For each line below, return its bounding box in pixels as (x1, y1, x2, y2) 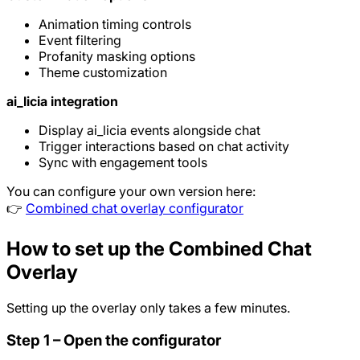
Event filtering (39, 32, 121, 48)
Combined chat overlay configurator (26, 200, 243, 216)
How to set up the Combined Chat (6, 236, 312, 260)
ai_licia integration (6, 93, 118, 109)
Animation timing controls (39, 16, 191, 32)
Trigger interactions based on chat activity (39, 138, 289, 154)
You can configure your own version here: (6, 183, 256, 199)
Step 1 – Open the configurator (6, 330, 221, 350)
